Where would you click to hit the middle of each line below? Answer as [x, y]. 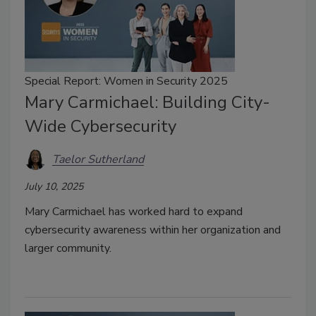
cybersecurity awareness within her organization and [153, 230]
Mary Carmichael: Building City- [147, 103]
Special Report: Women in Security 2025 [126, 81]
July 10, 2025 [54, 187]
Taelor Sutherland [98, 159]
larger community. [68, 249]
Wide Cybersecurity [101, 127]
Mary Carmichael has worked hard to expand [134, 212]
